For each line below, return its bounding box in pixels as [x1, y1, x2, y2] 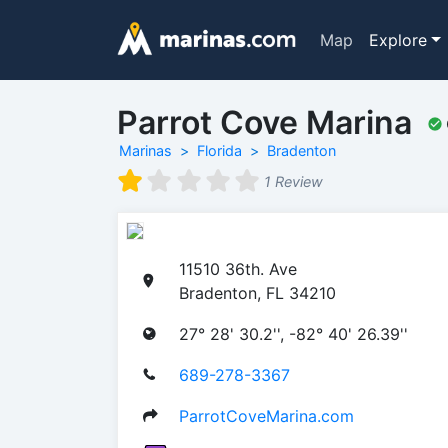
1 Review [263, 173, 323, 191]
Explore [368, 30, 427, 50]
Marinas [119, 142, 172, 159]
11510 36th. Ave [179, 258, 297, 279]
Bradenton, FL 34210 [179, 282, 336, 303]
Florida [197, 142, 242, 159]
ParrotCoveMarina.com [179, 405, 354, 426]
